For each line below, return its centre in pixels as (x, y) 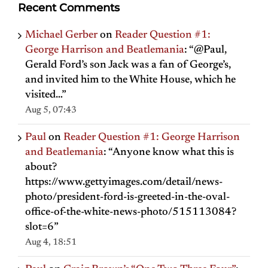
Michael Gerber (61, 36)
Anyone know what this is (173, 153)
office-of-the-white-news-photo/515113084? (131, 213)
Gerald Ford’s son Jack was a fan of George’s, (128, 66)
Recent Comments (69, 8)
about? (41, 168)
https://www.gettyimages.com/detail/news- (124, 183)
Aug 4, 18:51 (51, 243)
